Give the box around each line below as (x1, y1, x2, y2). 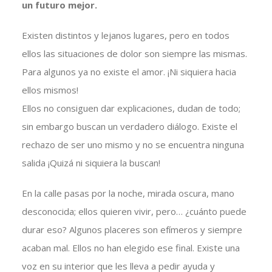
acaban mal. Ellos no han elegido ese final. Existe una (21, 242, 240, 254)
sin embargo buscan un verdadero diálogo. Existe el (21, 120, 237, 133)
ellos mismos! (21, 84, 78, 97)
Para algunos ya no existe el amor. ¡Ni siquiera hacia (21, 66, 236, 78)
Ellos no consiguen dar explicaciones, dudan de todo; (21, 102, 240, 115)
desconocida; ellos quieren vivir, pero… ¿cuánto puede (21, 205, 246, 218)
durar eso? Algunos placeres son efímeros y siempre (21, 223, 242, 236)
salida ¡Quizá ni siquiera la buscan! (21, 157, 160, 169)
